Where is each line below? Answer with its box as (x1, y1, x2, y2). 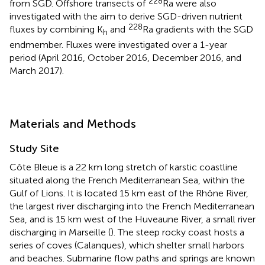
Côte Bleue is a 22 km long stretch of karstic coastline (9, 161, 238, 173)
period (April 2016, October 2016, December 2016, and (9, 52, 241, 63)
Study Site (9, 142, 59, 155)
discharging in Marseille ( (9, 227, 111, 238)
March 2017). (9, 65, 64, 76)
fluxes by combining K (9, 23, 103, 35)
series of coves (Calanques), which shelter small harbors (9, 240, 244, 251)
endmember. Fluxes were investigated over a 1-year (9, 39, 227, 50)
